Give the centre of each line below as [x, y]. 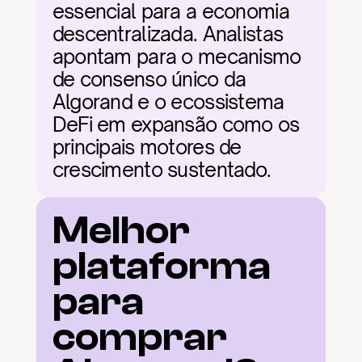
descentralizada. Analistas [168, 34]
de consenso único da [149, 79]
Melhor [121, 231]
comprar [139, 337]
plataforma [161, 266]
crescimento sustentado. [162, 170]
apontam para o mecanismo [177, 57]
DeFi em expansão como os [176, 124]
